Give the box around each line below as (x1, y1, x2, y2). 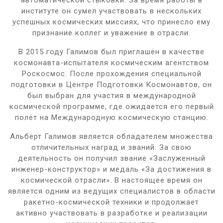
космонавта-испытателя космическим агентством (14, 58, 209, 67)
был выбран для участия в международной (27, 91, 196, 100)
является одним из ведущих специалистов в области (7, 186, 216, 196)
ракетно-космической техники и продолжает (24, 197, 199, 207)
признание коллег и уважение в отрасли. (32, 28, 191, 37)
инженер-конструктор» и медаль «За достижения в (11, 164, 212, 174)
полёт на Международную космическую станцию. (14, 112, 209, 122)
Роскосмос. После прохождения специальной (21, 69, 202, 78)
